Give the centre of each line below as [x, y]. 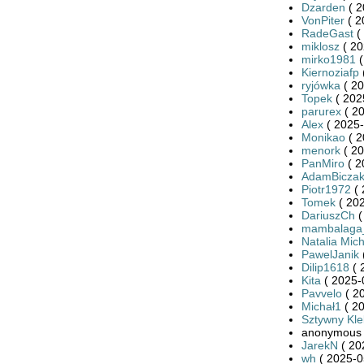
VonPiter [323, 20]
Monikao [323, 137]
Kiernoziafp [330, 72]
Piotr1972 [326, 189]
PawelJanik [330, 254]
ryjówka [321, 85]
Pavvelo [321, 293]
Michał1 [321, 306]
